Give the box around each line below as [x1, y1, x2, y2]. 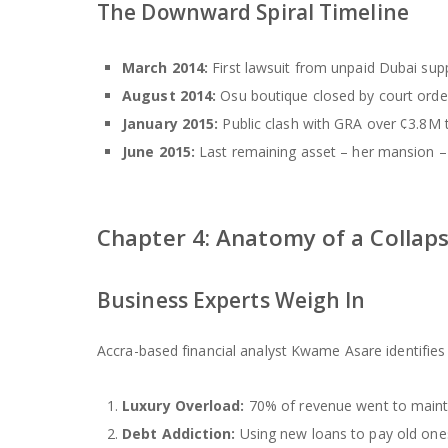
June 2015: [122, 141, 195, 161]
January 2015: [122, 113, 219, 133]
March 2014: [122, 57, 209, 77]
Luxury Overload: [122, 396, 245, 416]
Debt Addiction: [122, 424, 236, 444]
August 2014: [122, 85, 217, 105]
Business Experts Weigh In [97, 286, 366, 315]
